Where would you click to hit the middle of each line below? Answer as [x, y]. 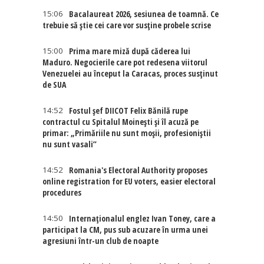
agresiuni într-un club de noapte [101, 241]
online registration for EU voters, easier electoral [129, 181]
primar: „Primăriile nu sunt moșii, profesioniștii [127, 133]
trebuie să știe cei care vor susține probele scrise [127, 25]
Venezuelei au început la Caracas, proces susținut [131, 73]
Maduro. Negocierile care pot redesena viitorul [125, 62]
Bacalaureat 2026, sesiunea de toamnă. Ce [144, 14]
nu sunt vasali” [70, 144]
